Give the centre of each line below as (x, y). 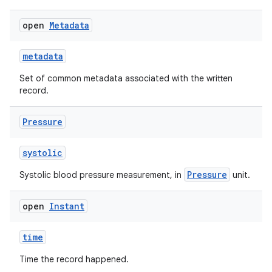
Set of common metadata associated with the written (126, 78)
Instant (67, 206)
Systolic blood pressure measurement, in (102, 175)
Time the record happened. (74, 259)
